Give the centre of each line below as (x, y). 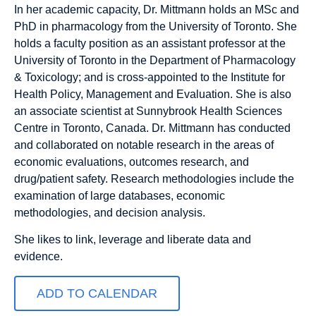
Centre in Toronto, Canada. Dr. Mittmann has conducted (152, 128)
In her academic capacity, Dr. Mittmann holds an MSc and (157, 9)
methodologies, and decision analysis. (111, 212)
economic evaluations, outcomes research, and (132, 162)
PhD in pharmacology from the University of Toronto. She (156, 26)
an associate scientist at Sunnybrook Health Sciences (148, 111)
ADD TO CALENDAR (97, 293)
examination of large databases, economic (120, 195)
